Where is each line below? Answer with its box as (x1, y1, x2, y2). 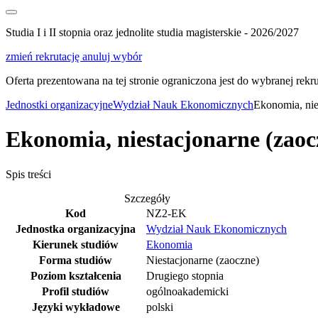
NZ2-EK (146, 207, 187, 219)
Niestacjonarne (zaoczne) (146, 253, 259, 266)
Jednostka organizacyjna (16, 222, 136, 235)
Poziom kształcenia (30, 269, 121, 282)
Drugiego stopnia (146, 269, 224, 282)
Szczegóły (124, 192, 170, 204)
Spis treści (6, 168, 51, 180)
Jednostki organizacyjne (6, 99, 113, 111)
